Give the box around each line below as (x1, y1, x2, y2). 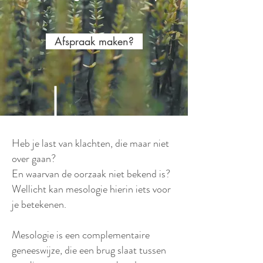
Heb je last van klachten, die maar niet (12, 136, 169, 151)
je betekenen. (12, 197, 69, 212)
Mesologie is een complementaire (12, 227, 150, 242)
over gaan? (12, 151, 56, 166)
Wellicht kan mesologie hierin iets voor (12, 181, 171, 197)
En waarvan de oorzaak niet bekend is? (12, 166, 173, 181)
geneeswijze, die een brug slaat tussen (12, 242, 166, 258)
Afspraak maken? (55, 34, 134, 48)
